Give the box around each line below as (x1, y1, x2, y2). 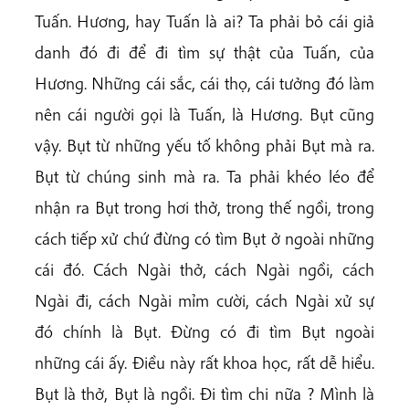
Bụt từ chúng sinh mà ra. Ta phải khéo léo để (35, 165, 374, 188)
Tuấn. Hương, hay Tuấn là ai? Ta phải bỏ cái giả (35, 10, 374, 33)
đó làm (325, 72, 375, 95)
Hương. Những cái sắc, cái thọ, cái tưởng (35, 72, 321, 95)
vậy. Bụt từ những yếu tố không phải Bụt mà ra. (35, 134, 374, 157)
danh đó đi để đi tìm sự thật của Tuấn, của (35, 41, 374, 64)
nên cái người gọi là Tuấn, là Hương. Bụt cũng (35, 103, 374, 126)
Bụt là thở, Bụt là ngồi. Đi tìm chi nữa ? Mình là (35, 383, 374, 405)
